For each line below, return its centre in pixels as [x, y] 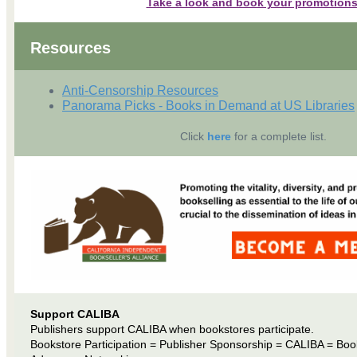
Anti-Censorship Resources [140, 90]
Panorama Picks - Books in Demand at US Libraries [208, 105]
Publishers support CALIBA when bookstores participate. [172, 329]
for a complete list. [279, 136]
